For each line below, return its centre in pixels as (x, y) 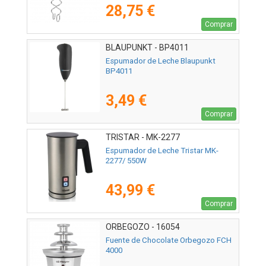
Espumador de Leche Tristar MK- (162, 151)
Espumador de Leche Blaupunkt (161, 61)
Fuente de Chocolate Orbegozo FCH (169, 240)
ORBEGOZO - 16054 (143, 227)
